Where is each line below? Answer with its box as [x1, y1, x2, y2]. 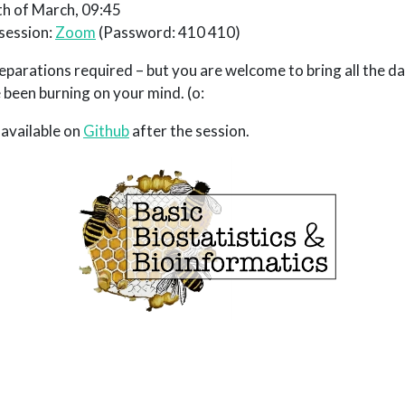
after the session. [129, 120, 250, 140]
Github [83, 120, 129, 140]
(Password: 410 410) [96, 22, 240, 42]
